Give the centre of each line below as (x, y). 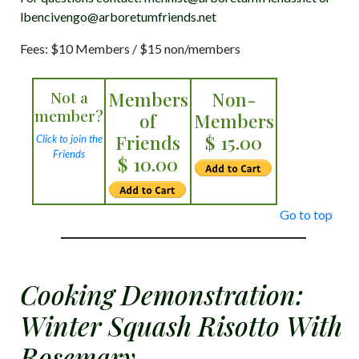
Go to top (306, 214)
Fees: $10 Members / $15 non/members (130, 48)
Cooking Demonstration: (162, 294)
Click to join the (69, 139)
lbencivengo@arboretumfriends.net (118, 16)
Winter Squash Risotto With (181, 325)
